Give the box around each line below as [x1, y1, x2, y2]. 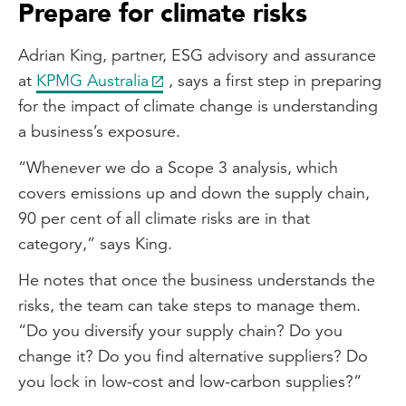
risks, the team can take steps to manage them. [18, 294, 361, 315]
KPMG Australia [36, 69, 149, 91]
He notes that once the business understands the [18, 268, 375, 290]
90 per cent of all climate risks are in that [18, 207, 310, 228]
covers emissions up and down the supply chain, [18, 181, 370, 203]
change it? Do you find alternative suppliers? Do [18, 344, 368, 366]
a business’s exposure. [18, 120, 180, 141]
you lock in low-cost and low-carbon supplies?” [18, 370, 362, 391]
